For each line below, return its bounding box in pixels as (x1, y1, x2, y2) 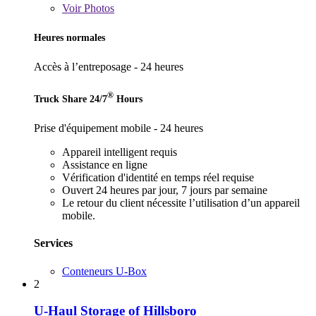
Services (34, 237, 73, 250)
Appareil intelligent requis (62, 146, 177, 159)
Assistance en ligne (62, 159, 147, 171)
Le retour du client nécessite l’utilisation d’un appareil (62, 197, 300, 209)
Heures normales (34, 32, 105, 44)
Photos (81, 2, 114, 15)
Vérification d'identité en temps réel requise (62, 171, 254, 184)
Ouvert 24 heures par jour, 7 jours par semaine (62, 184, 267, 197)
